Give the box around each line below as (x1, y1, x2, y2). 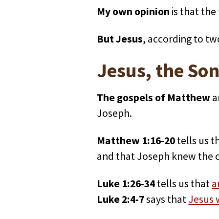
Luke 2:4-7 (97, 193, 145, 206)
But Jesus (97, 32, 143, 46)
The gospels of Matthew (97, 91, 211, 105)
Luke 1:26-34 (97, 177, 155, 191)
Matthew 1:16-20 (97, 134, 175, 148)
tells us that (155, 177, 212, 191)
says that (144, 193, 189, 206)
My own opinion (97, 5, 170, 19)
